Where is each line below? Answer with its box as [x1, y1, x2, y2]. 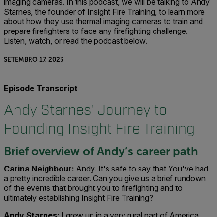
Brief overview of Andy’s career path [4, 144, 198, 157]
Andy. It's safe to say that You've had [76, 164, 208, 173]
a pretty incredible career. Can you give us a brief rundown [4, 173, 206, 183]
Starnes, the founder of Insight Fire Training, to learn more [4, 7, 205, 16]
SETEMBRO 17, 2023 [4, 56, 64, 63]
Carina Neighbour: [4, 164, 76, 173]
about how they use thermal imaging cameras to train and [4, 16, 203, 26]
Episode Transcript [4, 83, 77, 93]
